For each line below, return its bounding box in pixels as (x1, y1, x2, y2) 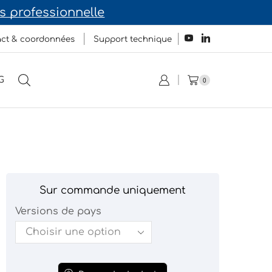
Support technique (93, 35, 172, 44)
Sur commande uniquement (39, 185, 186, 196)
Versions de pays (15, 206, 101, 217)
